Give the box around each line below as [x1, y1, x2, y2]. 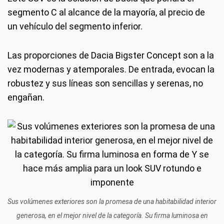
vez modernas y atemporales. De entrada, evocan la [7, 64, 214, 74]
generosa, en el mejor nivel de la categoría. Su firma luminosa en [16, 211, 208, 219]
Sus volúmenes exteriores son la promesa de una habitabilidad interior [7, 197, 216, 205]
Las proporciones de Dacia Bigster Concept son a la [7, 50, 214, 60]
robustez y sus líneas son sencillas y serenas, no [7, 78, 203, 88]
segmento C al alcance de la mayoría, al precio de [7, 7, 205, 17]
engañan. [7, 92, 44, 102]
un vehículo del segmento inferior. [7, 21, 142, 31]
